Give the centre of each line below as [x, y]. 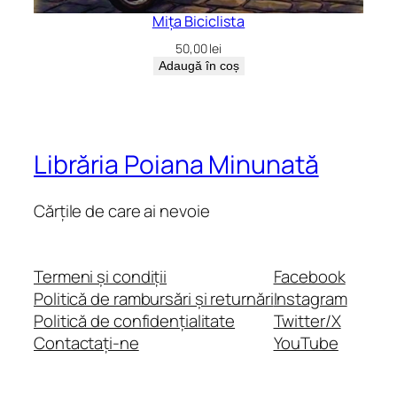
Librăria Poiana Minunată [176, 165]
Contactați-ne [86, 343]
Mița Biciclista [198, 22]
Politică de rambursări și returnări [154, 298]
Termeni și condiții [101, 276]
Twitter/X [307, 320]
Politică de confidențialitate [135, 320]
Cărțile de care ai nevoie [122, 211]
